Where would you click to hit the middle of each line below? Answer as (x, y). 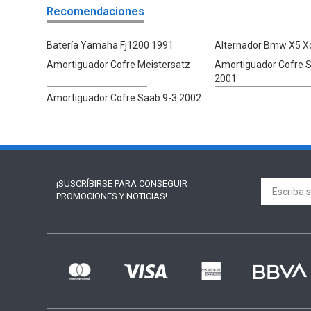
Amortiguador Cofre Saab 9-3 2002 (124, 98)
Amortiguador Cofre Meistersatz (119, 65)
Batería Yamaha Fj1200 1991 (110, 45)
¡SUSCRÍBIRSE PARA (97, 184)
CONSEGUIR (163, 184)
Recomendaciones (96, 12)
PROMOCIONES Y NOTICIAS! (111, 196)
